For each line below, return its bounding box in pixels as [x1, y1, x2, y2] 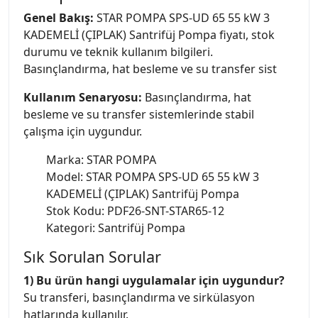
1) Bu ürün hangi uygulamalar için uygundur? [23, 273, 285, 289]
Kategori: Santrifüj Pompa [46, 220, 185, 236]
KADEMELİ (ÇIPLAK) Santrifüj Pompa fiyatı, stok [23, 27, 275, 43]
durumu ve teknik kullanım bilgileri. [23, 44, 213, 60]
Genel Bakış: [23, 10, 94, 26]
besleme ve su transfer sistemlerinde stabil [23, 106, 254, 123]
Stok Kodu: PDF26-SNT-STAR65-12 [46, 203, 224, 219]
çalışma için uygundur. [23, 124, 142, 140]
